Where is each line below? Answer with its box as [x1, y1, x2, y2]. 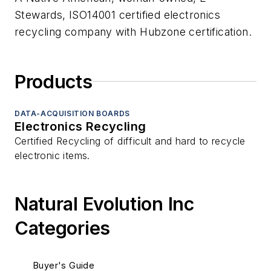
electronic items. [15, 149, 90, 162]
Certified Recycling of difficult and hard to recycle [15, 134, 246, 147]
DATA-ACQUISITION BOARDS [15, 108, 130, 118]
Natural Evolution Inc [15, 192, 194, 215]
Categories [15, 217, 110, 239]
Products [15, 70, 93, 93]
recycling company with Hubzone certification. [15, 25, 252, 38]
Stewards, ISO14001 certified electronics [15, 8, 220, 21]
